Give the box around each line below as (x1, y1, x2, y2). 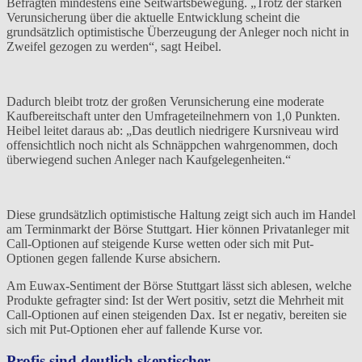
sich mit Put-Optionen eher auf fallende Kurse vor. (6, 322, 263, 337)
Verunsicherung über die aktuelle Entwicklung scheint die (6, 11, 300, 25)
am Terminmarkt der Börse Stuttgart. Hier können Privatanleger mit (6, 222, 349, 237)
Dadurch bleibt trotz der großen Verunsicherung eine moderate (6, 95, 324, 109)
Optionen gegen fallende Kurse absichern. (6, 251, 221, 266)
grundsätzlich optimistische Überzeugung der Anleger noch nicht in (6, 25, 349, 40)
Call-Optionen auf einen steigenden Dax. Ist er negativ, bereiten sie (6, 308, 347, 322)
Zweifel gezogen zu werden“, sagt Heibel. (6, 40, 221, 54)
